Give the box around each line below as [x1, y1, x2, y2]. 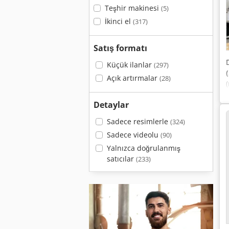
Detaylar [94, 99, 129, 110]
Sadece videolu [106, 130, 161, 140]
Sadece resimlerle [106, 117, 170, 126]
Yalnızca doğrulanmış [106, 143, 180, 153]
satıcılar [106, 154, 136, 164]
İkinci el [104, 16, 133, 26]
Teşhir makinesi [104, 3, 161, 13]
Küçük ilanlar [106, 60, 154, 70]
